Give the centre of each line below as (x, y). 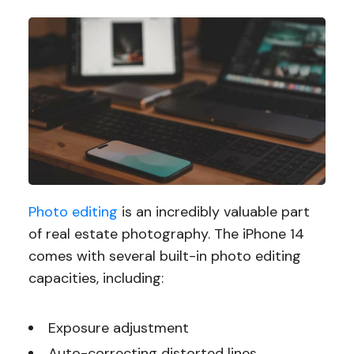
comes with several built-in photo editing (164, 256)
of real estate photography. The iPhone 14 (166, 233)
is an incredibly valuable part (213, 211)
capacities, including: (96, 278)
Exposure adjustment (118, 328)
